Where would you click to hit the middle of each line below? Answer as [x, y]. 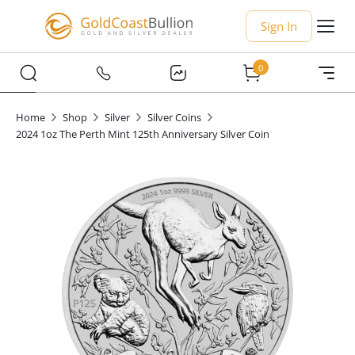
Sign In [279, 26]
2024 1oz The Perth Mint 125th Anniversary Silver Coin [143, 134]
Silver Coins [174, 117]
